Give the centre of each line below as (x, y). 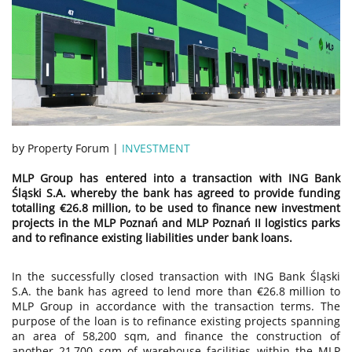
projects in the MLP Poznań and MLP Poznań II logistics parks (176, 222)
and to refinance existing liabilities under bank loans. (152, 237)
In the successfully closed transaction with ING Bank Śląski (176, 276)
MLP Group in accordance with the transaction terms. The (176, 306)
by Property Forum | (67, 148)
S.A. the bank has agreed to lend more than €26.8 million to (176, 291)
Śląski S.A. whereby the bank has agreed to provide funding (176, 192)
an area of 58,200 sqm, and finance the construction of (176, 335)
